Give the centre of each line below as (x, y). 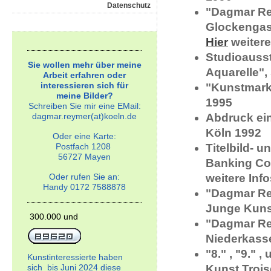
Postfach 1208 (84, 146)
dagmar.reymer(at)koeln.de (84, 116)
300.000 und (53, 217)
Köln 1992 (233, 133)
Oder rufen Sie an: (84, 177)
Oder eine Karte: (84, 136)
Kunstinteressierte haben (75, 257)
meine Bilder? (84, 96)
